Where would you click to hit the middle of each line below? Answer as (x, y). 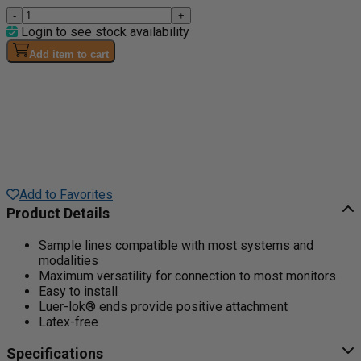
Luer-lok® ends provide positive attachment (163, 306)
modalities (68, 260)
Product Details (58, 213)
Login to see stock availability (104, 31)
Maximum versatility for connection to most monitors (187, 276)
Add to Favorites (66, 194)
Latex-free (68, 322)
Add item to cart (69, 54)
